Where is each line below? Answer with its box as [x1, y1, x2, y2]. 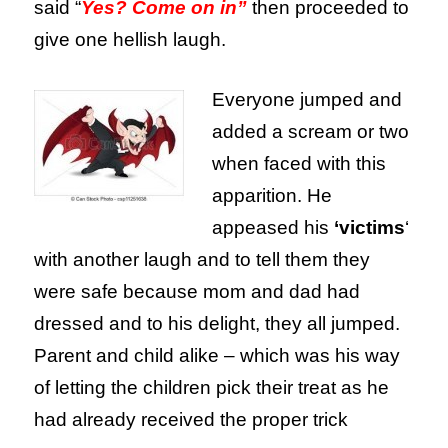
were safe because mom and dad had [34, 281, 361, 303]
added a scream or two [212, 121, 410, 143]
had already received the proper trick [34, 409, 349, 431]
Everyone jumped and [212, 89, 403, 111]
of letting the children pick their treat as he [34, 377, 390, 399]
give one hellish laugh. [34, 29, 227, 51]
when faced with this [212, 153, 387, 175]
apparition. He [212, 185, 333, 207]
